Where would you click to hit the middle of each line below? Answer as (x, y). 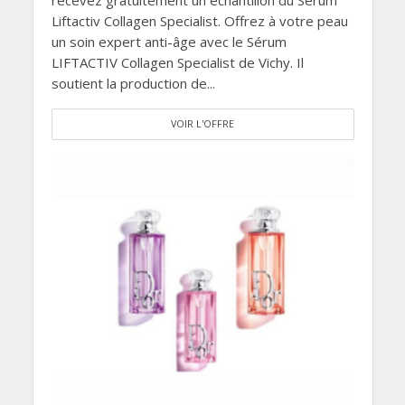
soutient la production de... (133, 83)
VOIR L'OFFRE (202, 123)
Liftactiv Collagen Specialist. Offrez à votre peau (199, 20)
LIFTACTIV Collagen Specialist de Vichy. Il (177, 62)
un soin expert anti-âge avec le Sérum (169, 41)
